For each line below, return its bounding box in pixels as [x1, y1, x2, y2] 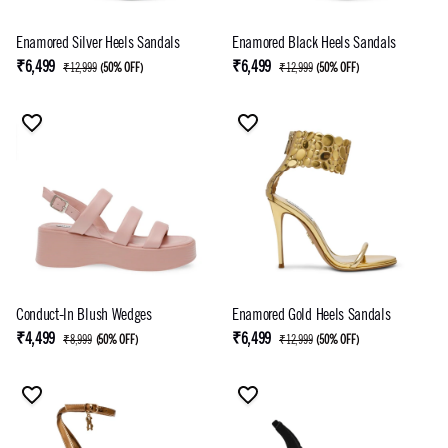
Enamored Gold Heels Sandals [232, 305, 391, 323]
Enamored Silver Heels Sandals [16, 33, 180, 51]
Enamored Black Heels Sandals [232, 33, 397, 51]
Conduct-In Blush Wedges [16, 305, 152, 323]
